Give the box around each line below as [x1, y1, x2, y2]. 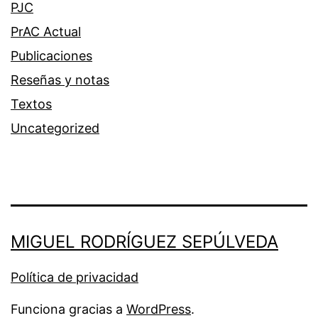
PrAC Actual [11, 23, 81, 39]
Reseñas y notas [11, 72, 109, 87]
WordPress [126, 301, 191, 317]
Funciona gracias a [11, 301, 126, 317]
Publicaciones [11, 48, 92, 63]
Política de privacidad [11, 269, 138, 285]
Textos [11, 96, 52, 111]
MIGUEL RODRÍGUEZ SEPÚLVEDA [11, 231, 278, 252]
